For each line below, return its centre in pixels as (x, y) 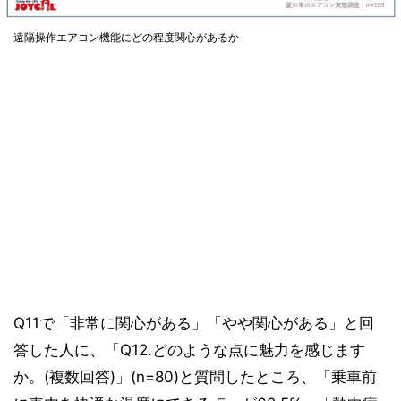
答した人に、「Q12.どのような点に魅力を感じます (189, 350)
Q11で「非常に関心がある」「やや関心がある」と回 (194, 323)
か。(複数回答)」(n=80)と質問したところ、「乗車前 (195, 376)
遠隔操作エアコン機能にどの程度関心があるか (126, 37)
